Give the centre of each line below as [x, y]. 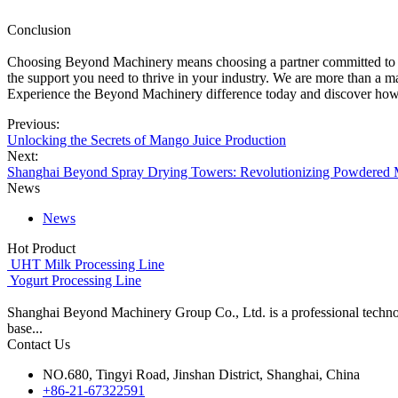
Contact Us [39, 344]
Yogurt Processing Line [76, 280]
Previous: [33, 124]
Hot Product [41, 248]
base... [25, 328]
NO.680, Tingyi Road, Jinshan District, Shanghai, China [201, 374]
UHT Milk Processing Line [88, 264]
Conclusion [39, 30]
